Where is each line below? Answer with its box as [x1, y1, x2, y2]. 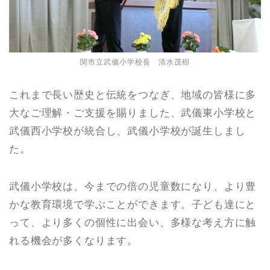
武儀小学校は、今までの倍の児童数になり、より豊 [9, 181, 257, 193]
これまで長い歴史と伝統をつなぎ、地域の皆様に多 [9, 89, 257, 101]
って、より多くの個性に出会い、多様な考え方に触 [9, 217, 257, 229]
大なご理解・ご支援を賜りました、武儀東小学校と [9, 107, 257, 119]
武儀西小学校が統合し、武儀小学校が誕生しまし [9, 125, 246, 137]
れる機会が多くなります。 [9, 235, 139, 247]
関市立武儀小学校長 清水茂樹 [80, 58, 190, 67]
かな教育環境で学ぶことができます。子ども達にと [9, 199, 257, 211]
